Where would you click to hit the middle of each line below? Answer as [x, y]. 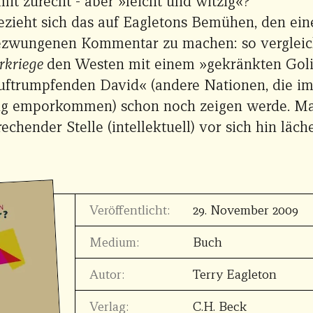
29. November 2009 [246, 210]
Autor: [107, 274]
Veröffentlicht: [129, 210]
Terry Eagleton [235, 274]
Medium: [114, 242]
